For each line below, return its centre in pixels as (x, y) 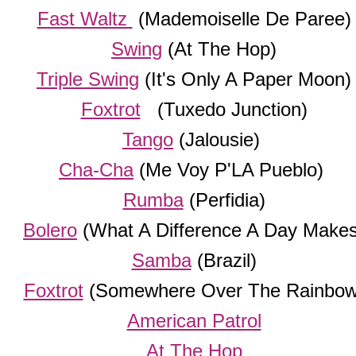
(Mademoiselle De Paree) (242, 19)
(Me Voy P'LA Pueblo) (231, 170)
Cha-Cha (96, 170)
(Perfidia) (224, 200)
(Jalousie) (219, 140)
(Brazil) (224, 261)
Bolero (50, 230)
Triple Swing (88, 79)
